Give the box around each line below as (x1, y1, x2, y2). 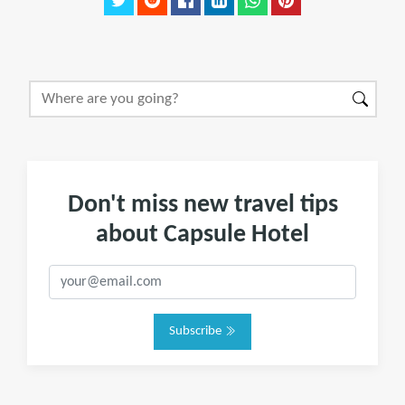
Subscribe (169, 325, 225, 338)
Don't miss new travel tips (67, 193, 338, 218)
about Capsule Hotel (96, 222, 309, 248)
